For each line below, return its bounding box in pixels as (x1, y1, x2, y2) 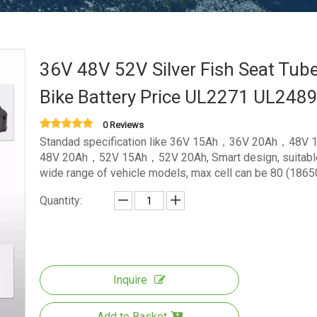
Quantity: (40, 194, 82, 207)
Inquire (113, 273, 147, 287)
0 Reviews (103, 120, 144, 130)
